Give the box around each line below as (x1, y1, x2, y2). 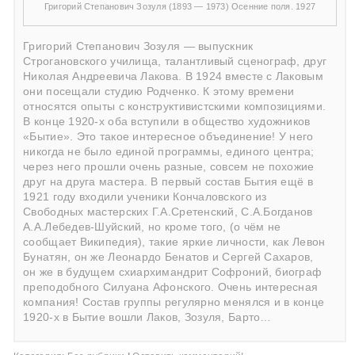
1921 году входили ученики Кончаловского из (23, 190, 267, 203)
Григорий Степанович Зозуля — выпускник (23, 40, 254, 52)
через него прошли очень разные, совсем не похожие (23, 160, 315, 173)
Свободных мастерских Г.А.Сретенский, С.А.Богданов (23, 205, 313, 218)
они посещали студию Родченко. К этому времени (23, 85, 295, 97)
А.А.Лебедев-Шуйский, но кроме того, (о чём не (23, 220, 281, 233)
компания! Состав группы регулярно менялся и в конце (23, 296, 325, 308)
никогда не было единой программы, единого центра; (23, 145, 315, 158)
